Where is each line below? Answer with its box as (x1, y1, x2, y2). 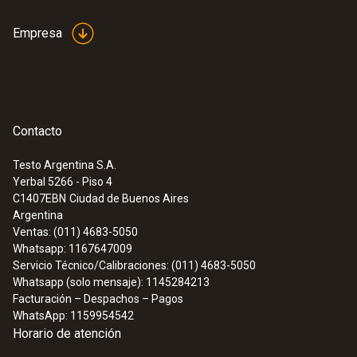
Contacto (13, 124, 62, 139)
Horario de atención (13, 326, 121, 341)
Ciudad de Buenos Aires (69, 192, 189, 205)
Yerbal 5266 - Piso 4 (13, 175, 112, 188)
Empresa (13, 25, 62, 41)
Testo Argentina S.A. (13, 159, 116, 171)
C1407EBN (13, 192, 66, 205)
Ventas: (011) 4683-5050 (13, 226, 138, 238)
